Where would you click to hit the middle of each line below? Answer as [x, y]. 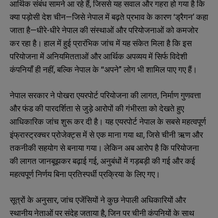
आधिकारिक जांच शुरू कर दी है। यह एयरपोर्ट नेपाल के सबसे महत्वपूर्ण [108, 121]
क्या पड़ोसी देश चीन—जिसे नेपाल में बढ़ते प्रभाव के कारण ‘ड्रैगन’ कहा [109, 17]
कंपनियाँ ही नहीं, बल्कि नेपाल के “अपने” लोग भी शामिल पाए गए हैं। [103, 69]
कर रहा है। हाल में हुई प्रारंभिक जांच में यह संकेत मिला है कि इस [101, 43]
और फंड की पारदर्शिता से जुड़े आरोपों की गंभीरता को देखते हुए [97, 108]
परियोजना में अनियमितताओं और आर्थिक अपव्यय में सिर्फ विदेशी [99, 56]
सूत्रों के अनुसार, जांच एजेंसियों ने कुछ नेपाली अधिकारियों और [98, 200]
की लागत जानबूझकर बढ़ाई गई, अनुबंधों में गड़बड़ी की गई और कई [102, 161]
